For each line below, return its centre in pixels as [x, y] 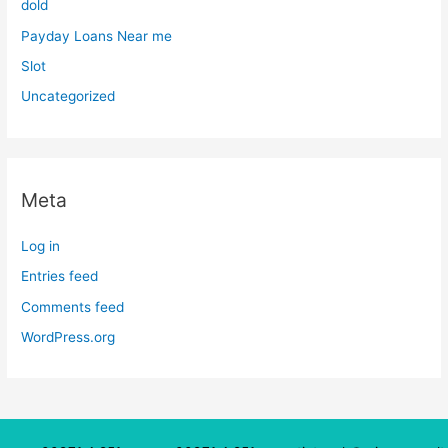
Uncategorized [68, 96]
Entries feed [60, 276]
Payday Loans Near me [97, 35]
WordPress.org [68, 336]
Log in [41, 245]
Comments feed [73, 306]
